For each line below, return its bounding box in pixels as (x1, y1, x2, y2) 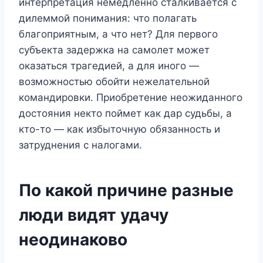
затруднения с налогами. (19, 139, 142, 151)
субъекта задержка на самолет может (19, 43, 210, 56)
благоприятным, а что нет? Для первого (19, 28, 218, 40)
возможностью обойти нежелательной (19, 75, 210, 87)
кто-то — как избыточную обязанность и (19, 123, 220, 135)
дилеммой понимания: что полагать (19, 12, 197, 24)
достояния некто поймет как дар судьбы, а (19, 107, 232, 119)
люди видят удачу (19, 204, 168, 225)
